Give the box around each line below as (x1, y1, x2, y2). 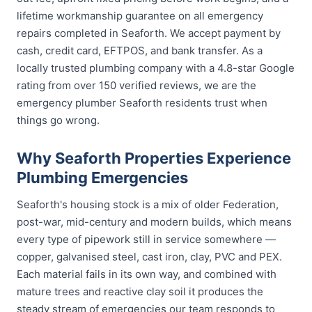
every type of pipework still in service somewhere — (17, 233, 276, 246)
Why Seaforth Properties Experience (17, 149, 291, 167)
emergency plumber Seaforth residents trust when (17, 96, 267, 109)
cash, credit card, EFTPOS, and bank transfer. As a (17, 44, 263, 57)
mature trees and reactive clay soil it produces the (17, 285, 263, 298)
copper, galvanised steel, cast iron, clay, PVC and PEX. (17, 250, 282, 263)
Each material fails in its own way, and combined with (17, 267, 276, 281)
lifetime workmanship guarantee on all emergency (17, 9, 263, 22)
